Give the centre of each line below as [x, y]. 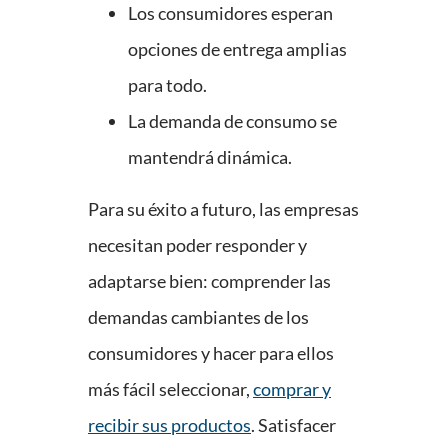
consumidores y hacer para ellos [211, 353]
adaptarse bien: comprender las [209, 281]
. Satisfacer [293, 425]
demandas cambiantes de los [198, 317]
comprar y [292, 389]
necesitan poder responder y [197, 245]
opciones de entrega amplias [237, 49]
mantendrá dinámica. [210, 157]
